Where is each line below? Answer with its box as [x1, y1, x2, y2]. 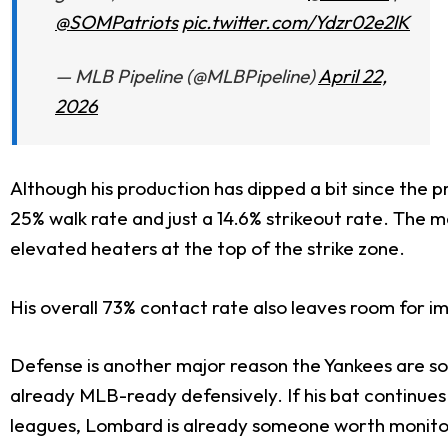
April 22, [318, 63, 387, 88]
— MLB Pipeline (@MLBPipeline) [55, 63, 318, 88]
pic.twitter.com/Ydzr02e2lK [182, 9, 410, 34]
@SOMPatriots [55, 9, 178, 34]
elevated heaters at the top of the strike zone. [10, 236, 405, 261]
